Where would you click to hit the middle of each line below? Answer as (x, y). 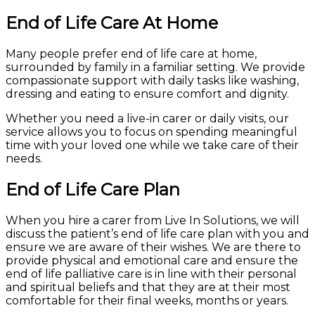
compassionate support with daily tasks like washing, (152, 80)
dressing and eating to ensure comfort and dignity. (147, 94)
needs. (24, 158)
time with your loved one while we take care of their (152, 145)
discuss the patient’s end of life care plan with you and (157, 233)
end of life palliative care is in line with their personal (151, 274)
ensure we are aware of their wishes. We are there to (153, 247)
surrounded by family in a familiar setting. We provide (155, 67)
